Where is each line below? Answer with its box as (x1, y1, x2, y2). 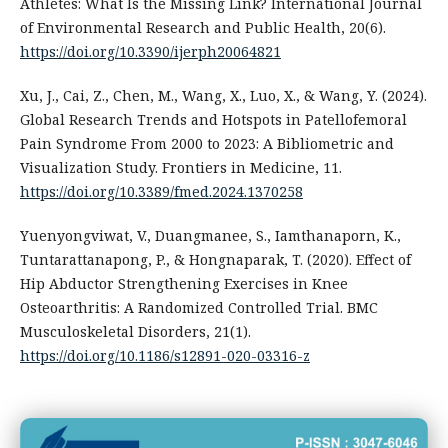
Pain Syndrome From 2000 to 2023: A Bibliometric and (19, 134, 394, 154)
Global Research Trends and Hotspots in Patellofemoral (19, 110, 407, 130)
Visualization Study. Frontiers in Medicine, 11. (19, 158, 342, 178)
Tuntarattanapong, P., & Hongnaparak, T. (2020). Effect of (19, 250, 411, 270)
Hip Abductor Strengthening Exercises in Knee (19, 274, 348, 294)
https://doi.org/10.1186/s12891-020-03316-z (19, 346, 310, 366)
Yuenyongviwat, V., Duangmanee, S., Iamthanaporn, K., (19, 226, 401, 246)
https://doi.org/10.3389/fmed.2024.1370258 (19, 182, 303, 202)
